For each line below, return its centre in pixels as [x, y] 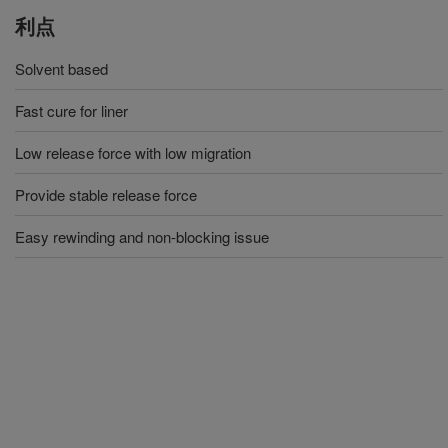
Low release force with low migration [133, 152]
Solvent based [61, 68]
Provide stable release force [106, 194]
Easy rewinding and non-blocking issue [144, 236]
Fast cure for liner [73, 110]
